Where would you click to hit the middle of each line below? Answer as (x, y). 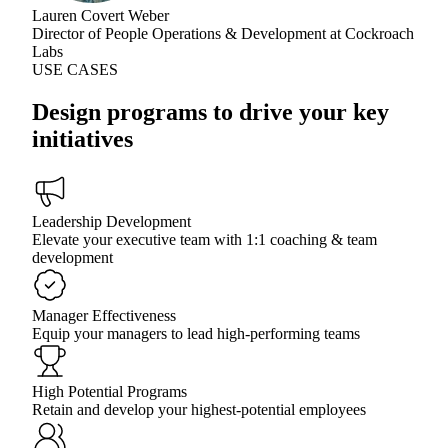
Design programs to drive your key (210, 112)
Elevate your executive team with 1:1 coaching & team (204, 239)
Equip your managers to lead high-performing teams (196, 333)
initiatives (82, 139)
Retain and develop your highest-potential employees (199, 409)
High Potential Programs (109, 391)
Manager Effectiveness (104, 315)
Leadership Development (111, 221)
